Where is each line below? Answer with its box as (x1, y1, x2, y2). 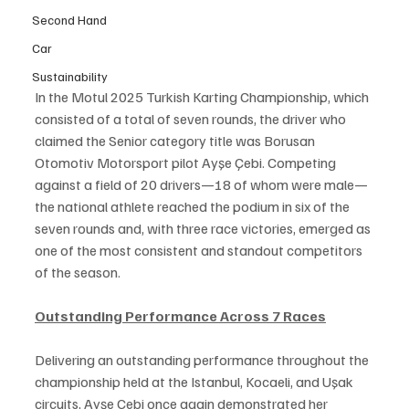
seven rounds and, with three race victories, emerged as (35, 219, 373, 238)
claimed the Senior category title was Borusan (35, 131, 318, 151)
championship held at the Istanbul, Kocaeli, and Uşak (35, 372, 356, 392)
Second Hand (32, 11, 107, 27)
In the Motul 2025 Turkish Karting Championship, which (35, 88, 372, 107)
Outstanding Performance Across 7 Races (35, 307, 326, 326)
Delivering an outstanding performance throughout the (35, 351, 372, 370)
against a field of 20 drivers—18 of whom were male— (35, 175, 368, 194)
